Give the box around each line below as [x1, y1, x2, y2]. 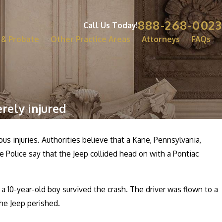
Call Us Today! [83, 20, 138, 30]
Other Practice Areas [51, 34, 130, 44]
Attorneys [142, 34, 180, 44]
